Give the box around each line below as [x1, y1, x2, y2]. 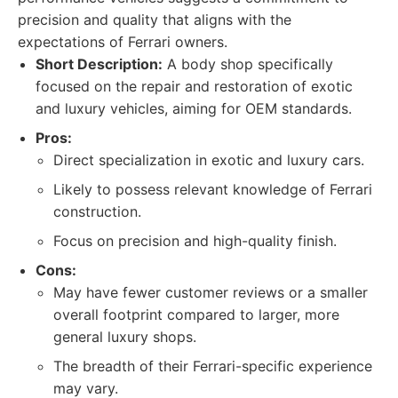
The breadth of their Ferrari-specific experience [53, 357, 372, 375]
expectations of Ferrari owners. [18, 33, 227, 51]
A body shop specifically [163, 55, 333, 73]
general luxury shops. [53, 328, 196, 346]
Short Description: [36, 55, 163, 73]
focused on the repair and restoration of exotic [36, 77, 353, 95]
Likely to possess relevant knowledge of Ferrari [53, 180, 372, 198]
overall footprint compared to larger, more [53, 306, 339, 323]
